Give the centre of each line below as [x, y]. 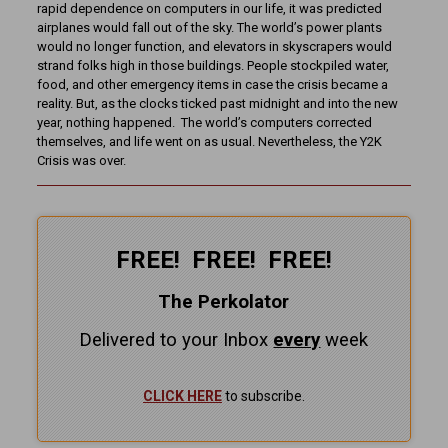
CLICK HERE [182, 396]
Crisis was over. [81, 161]
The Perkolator [224, 302]
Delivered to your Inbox [174, 340]
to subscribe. [263, 396]
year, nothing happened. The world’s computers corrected [204, 123]
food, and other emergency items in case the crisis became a [212, 85]
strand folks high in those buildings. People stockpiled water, [212, 66]
